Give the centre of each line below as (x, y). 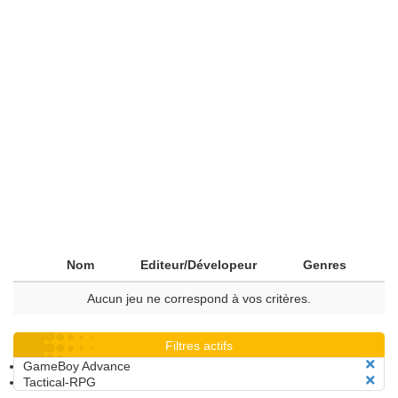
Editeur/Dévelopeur (199, 265)
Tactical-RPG (60, 382)
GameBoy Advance (77, 366)
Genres (325, 265)
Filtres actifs (199, 346)
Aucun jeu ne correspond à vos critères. (199, 298)
